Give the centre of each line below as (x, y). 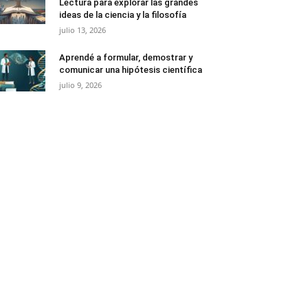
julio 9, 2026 (80, 85)
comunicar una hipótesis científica (131, 69)
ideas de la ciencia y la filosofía (123, 14)
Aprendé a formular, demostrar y (126, 57)
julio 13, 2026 (82, 30)
